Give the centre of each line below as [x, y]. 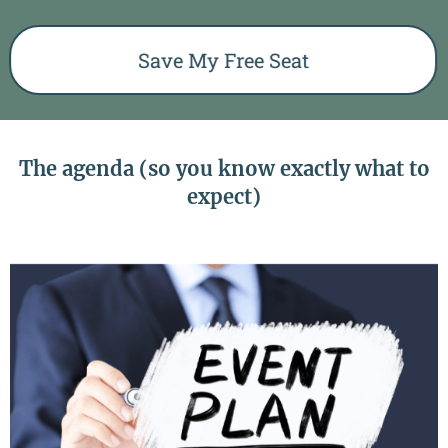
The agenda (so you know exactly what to [224, 168]
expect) [224, 196]
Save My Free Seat [222, 59]
